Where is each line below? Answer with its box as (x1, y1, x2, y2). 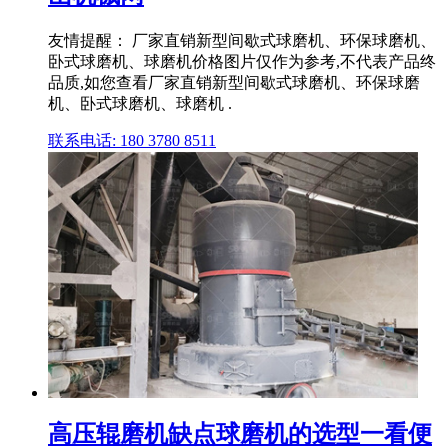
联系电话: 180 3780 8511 (48, 132, 216, 150)
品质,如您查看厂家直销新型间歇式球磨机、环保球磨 (48, 74, 420, 92)
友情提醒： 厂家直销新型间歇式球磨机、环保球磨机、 (48, 32, 436, 50)
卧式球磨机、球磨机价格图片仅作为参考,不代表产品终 (48, 53, 436, 71)
